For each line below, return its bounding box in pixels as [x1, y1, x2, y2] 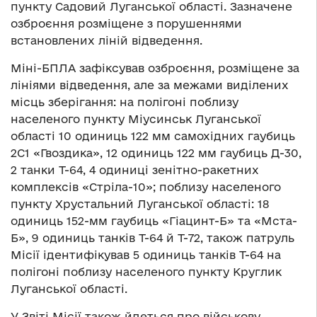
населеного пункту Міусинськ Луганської [11, 112, 261, 125]
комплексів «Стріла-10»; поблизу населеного [11, 180, 281, 193]
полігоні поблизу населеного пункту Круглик [11, 265, 282, 278]
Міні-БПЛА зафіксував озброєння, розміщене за [11, 61, 299, 74]
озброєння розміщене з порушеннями [11, 16, 242, 30]
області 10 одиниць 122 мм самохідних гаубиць [11, 129, 295, 142]
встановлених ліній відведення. [11, 33, 202, 47]
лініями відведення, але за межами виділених [11, 78, 289, 91]
